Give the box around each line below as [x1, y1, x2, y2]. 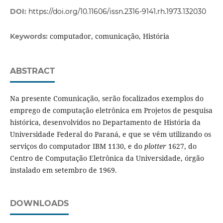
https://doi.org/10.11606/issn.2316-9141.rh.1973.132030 [28, 6, 206, 16]
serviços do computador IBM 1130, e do [9, 141, 144, 151]
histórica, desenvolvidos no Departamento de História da [9, 117, 201, 127]
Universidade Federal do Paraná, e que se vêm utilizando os [9, 129, 211, 139]
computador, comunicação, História [49, 31, 169, 41]
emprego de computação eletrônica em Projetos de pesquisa [9, 105, 213, 115]
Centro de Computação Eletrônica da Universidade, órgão [9, 153, 204, 163]
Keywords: [9, 31, 50, 41]
